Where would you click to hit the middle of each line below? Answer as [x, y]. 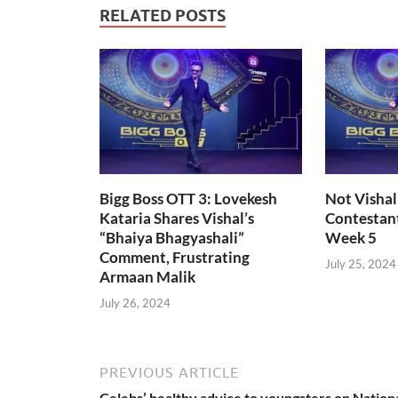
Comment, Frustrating [175, 258]
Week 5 [350, 238]
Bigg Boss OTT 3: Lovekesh [188, 199]
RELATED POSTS [163, 16]
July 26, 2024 [135, 302]
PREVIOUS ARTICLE [169, 372]
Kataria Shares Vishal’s [177, 219]
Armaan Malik [147, 277]
